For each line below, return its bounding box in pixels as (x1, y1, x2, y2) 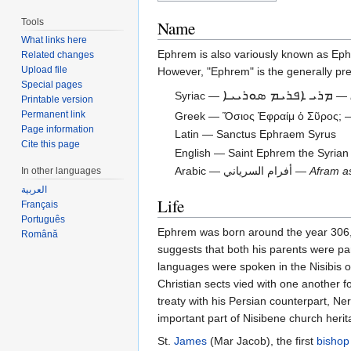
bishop (317, 335, 349, 348)
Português (21, 214, 66, 226)
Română (21, 229, 59, 241)
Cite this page (21, 139, 81, 150)
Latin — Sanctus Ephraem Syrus (175, 128, 337, 141)
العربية (21, 184, 48, 196)
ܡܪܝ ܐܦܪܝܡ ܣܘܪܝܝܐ (223, 88, 334, 103)
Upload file (21, 64, 68, 76)
